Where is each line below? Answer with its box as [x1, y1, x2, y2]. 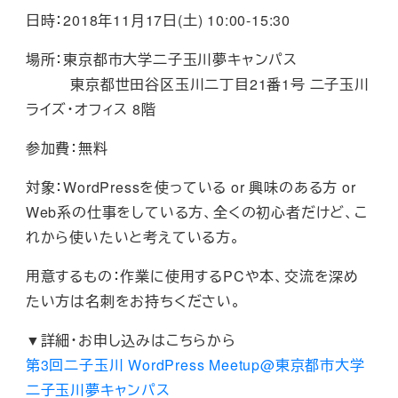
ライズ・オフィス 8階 [25, 99, 156, 120]
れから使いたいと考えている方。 [25, 227, 241, 248]
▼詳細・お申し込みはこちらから [25, 330, 236, 351]
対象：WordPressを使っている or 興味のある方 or [25, 177, 356, 198]
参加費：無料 [25, 138, 108, 159]
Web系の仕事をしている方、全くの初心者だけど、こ [25, 202, 368, 223]
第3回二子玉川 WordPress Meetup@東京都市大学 [25, 354, 365, 376]
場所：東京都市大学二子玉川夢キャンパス [25, 49, 298, 70]
